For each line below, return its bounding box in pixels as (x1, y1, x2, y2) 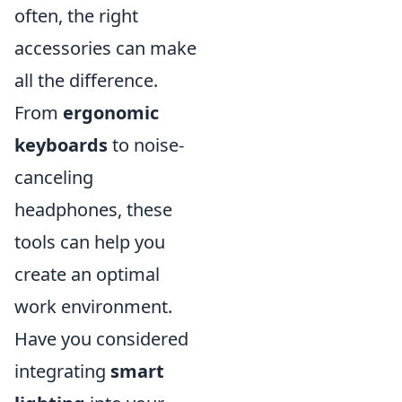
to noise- (108, 133, 184, 158)
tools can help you (14, 230, 165, 255)
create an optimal (14, 262, 160, 287)
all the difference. (14, 68, 158, 93)
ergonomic (63, 100, 159, 126)
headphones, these (14, 197, 172, 223)
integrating (14, 359, 110, 384)
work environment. (14, 294, 172, 319)
